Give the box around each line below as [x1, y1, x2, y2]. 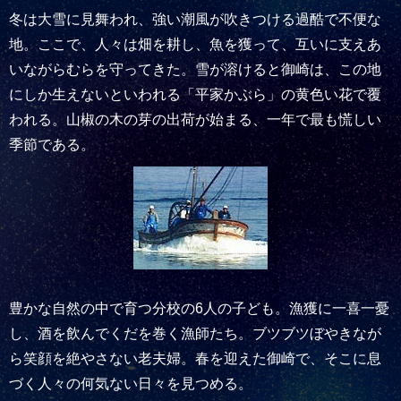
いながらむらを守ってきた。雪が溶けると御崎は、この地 [9, 62, 381, 77]
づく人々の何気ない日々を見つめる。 [9, 376, 252, 391]
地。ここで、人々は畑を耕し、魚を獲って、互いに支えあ [9, 37, 381, 52]
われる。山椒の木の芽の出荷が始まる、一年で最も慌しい [9, 112, 381, 127]
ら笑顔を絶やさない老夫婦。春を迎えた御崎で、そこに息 [9, 351, 381, 366]
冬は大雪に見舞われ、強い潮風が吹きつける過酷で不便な [9, 12, 381, 27]
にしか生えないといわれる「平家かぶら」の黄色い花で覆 [9, 87, 381, 102]
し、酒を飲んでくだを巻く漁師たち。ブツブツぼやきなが [9, 326, 381, 341]
